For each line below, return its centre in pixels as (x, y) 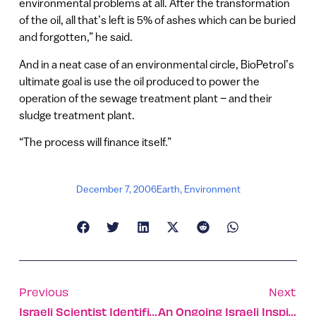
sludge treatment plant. (77, 115)
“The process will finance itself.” (95, 142)
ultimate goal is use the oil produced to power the (139, 81)
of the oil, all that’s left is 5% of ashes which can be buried (157, 20)
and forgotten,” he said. (75, 37)
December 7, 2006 (116, 189)
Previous (43, 292)
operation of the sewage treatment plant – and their (145, 98)
